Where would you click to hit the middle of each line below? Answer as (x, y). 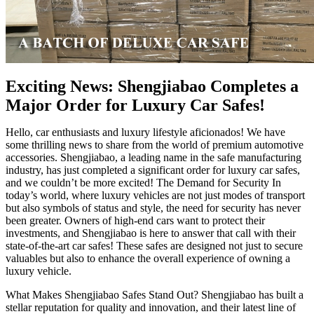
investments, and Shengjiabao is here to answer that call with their (151, 233)
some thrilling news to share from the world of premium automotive (155, 145)
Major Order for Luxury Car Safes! (135, 105)
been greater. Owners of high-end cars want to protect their (135, 221)
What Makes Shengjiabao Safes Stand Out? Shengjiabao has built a (155, 295)
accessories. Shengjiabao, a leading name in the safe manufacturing (153, 158)
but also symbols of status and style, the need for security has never (153, 208)
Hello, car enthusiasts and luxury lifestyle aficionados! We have (145, 132)
